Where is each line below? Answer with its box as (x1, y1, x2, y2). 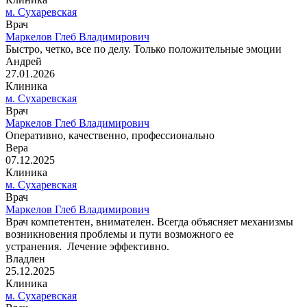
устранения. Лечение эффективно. (5, 241, 169, 253)
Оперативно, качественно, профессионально (5, 130, 214, 142)
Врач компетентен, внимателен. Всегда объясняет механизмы (5, 216, 293, 228)
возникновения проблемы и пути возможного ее (5, 228, 234, 241)
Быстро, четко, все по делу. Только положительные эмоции (5, 43, 282, 56)
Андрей (5, 56, 42, 68)
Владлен (5, 253, 45, 265)
